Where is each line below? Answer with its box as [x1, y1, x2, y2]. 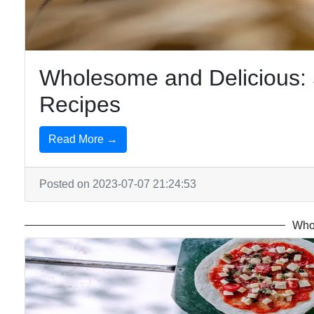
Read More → [48, 133, 118, 145]
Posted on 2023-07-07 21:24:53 [39, 178, 196, 190]
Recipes [39, 92, 121, 117]
